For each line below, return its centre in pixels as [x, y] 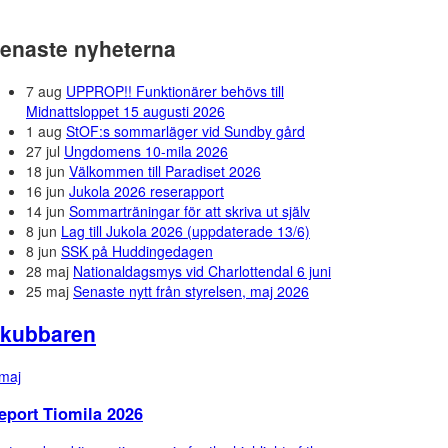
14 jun [45, 210]
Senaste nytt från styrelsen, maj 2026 [191, 290]
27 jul [43, 150]
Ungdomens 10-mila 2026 [146, 150]
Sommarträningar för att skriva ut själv [189, 210]
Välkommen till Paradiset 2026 [165, 170]
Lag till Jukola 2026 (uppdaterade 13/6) [185, 230]
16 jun [45, 190]
